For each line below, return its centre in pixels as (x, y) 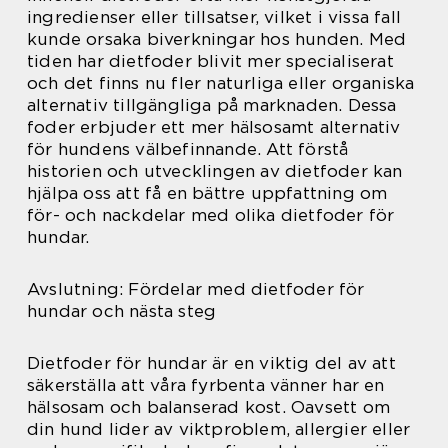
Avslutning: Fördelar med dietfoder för (196, 289)
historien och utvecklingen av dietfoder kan (215, 171)
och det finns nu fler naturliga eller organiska (221, 83)
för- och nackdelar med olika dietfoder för (211, 215)
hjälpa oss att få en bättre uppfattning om (207, 193)
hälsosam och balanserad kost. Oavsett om (209, 407)
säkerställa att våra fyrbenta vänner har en (206, 385)
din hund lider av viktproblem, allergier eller (219, 429)
